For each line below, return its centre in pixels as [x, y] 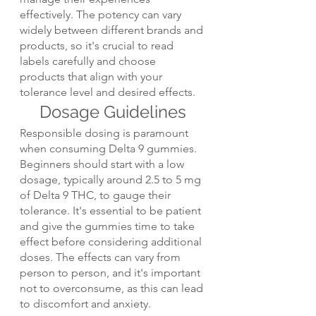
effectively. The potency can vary [102, 15]
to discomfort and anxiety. [85, 304]
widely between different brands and [113, 30]
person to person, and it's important [111, 273]
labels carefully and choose [89, 61]
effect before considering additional [112, 242]
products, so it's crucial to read [98, 46]
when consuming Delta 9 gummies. [110, 149]
